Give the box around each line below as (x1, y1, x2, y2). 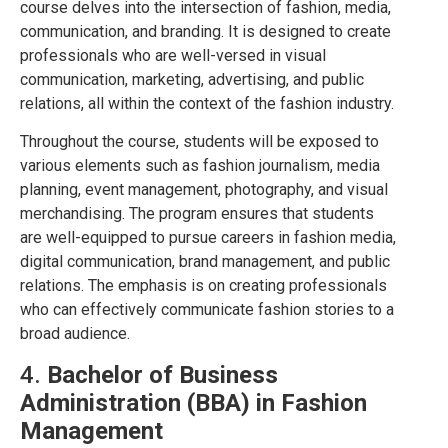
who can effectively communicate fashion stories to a (20, 300, 394, 320)
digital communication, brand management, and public (20, 252, 390, 272)
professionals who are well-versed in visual (20, 45, 326, 65)
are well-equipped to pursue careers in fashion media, (20, 228, 396, 248)
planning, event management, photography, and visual (20, 180, 388, 200)
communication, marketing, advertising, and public (20, 69, 364, 89)
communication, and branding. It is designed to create (20, 21, 391, 41)
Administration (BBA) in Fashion (20, 388, 367, 417)
